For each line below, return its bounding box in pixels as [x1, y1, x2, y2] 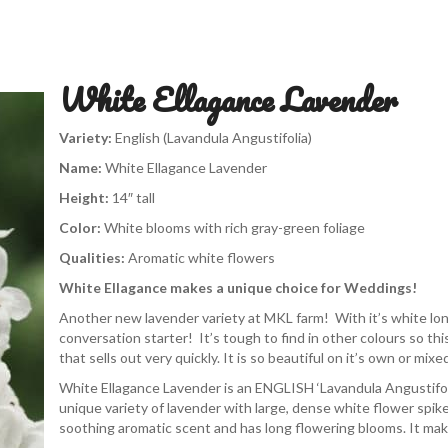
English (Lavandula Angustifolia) [115, 129, 312, 146]
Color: [59, 219, 104, 236]
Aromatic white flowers [125, 249, 275, 266]
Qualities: [59, 249, 125, 266]
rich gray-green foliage [225, 219, 365, 236]
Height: [59, 189, 109, 206]
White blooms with [104, 219, 225, 236]
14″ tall [109, 189, 155, 206]
